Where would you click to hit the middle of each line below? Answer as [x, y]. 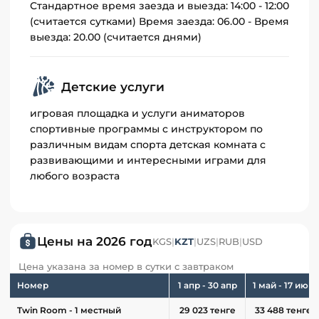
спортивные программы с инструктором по [146, 129]
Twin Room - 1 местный [69, 310]
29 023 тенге [207, 310]
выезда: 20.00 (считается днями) [116, 37]
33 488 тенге [283, 310]
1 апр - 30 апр [207, 286]
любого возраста [75, 176]
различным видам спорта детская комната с [148, 145]
